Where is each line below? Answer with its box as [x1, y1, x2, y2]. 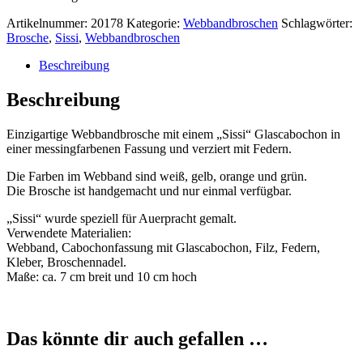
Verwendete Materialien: [6, 226, 131, 241]
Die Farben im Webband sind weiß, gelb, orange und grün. [6, 169, 307, 184]
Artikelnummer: [6, 16, 91, 31]
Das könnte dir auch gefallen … [6, 327, 268, 349]
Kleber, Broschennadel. [6, 255, 126, 270]
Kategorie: [126, 16, 183, 31]
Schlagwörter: [281, 16, 352, 31]
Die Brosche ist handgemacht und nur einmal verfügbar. [6, 184, 292, 199]
